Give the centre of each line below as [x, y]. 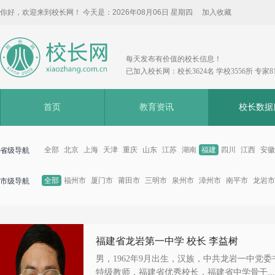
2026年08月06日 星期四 [153, 12]
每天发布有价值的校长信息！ [174, 59]
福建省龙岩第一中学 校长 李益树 [167, 241]
